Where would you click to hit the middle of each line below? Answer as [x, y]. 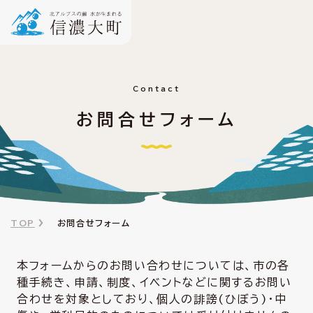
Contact [156, 89]
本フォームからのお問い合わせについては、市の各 [153, 265]
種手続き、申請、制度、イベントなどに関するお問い [154, 282]
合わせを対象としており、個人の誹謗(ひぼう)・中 [152, 299]
